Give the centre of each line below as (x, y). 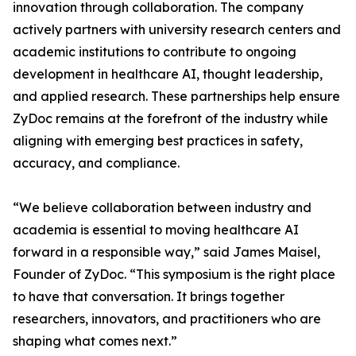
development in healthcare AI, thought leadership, (168, 74)
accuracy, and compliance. (96, 163)
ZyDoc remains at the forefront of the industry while (170, 119)
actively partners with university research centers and (177, 30)
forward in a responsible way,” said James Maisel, (166, 252)
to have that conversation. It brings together (149, 297)
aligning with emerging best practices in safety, (158, 141)
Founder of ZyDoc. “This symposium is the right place (174, 275)
